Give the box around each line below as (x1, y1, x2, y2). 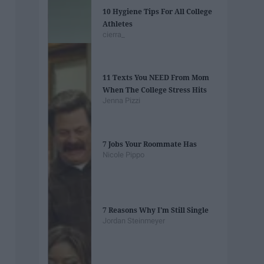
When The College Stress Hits (103, 85, 207, 95)
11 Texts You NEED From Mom (103, 72, 210, 83)
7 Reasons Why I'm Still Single (103, 205, 209, 216)
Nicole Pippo (103, 150, 145, 159)
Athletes (103, 18, 133, 29)
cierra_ (103, 29, 126, 39)
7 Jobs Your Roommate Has (103, 138, 197, 149)
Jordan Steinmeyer (103, 216, 166, 226)
